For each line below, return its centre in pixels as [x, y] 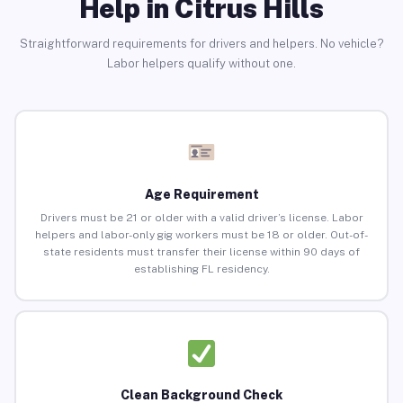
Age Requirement [201, 195]
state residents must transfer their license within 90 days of [201, 252]
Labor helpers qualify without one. [201, 63]
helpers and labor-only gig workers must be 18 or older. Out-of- [201, 235]
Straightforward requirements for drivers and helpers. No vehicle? [201, 43]
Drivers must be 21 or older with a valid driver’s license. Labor [201, 218]
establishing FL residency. [201, 269]
